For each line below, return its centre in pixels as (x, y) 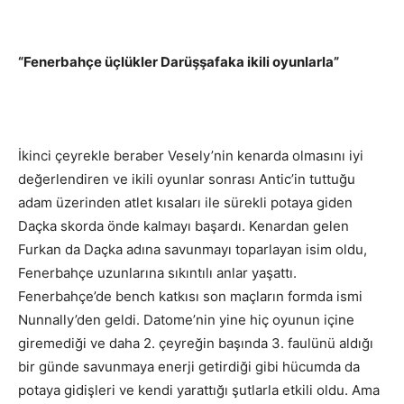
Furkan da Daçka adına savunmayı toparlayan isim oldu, (193, 250)
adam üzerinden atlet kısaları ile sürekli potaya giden (185, 203)
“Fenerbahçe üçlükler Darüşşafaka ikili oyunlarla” (179, 62)
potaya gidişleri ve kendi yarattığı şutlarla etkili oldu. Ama (199, 390)
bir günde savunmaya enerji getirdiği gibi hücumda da (189, 367)
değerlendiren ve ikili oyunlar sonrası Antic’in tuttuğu (187, 179)
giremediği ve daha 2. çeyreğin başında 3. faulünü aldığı (196, 344)
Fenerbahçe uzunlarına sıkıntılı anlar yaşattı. (157, 273)
